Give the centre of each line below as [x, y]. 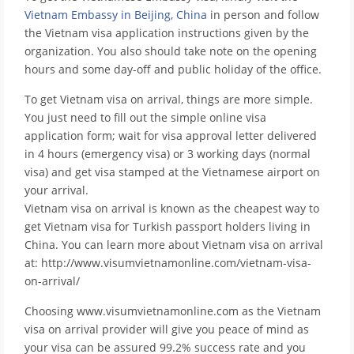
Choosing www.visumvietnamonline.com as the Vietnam [173, 311]
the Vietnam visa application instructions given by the [167, 33]
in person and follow [263, 15]
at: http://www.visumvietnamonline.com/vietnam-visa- [168, 263]
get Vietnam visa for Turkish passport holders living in [168, 227]
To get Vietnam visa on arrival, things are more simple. [169, 100]
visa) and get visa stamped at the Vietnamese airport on [172, 172]
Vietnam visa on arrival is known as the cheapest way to [172, 209]
